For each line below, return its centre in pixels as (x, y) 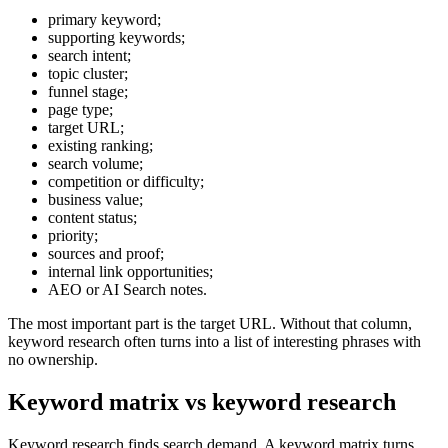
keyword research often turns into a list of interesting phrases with (214, 342)
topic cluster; (88, 74)
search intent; (89, 56)
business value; (95, 200)
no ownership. (53, 360)
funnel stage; (88, 92)
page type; (80, 110)
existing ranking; (100, 146)
